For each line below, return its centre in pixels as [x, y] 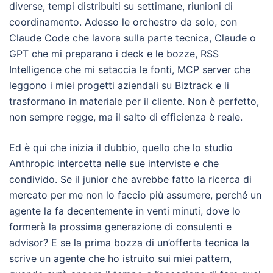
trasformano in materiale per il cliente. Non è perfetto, [134, 101]
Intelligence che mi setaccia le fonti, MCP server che [130, 69]
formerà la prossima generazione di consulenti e [120, 227]
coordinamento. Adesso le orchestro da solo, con [123, 22]
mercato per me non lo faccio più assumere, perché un [135, 195]
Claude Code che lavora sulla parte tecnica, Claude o [133, 38]
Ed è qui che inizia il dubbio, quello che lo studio [121, 147]
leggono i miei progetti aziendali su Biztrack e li [119, 85]
